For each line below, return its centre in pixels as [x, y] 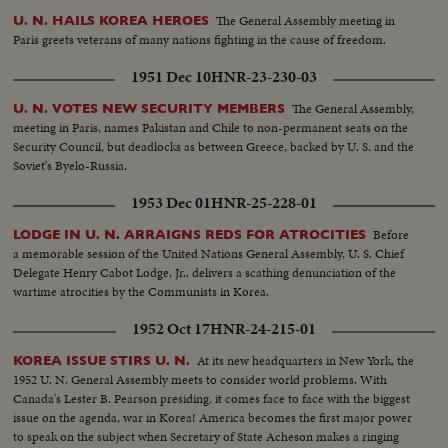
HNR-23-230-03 [264, 77]
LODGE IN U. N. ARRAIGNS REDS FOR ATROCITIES [190, 235]
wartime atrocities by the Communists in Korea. [141, 292]
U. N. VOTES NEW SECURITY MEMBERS [149, 109]
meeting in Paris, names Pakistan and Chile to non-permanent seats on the [211, 128]
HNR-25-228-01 [264, 203]
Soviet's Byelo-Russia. [70, 166]
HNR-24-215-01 [263, 329]
